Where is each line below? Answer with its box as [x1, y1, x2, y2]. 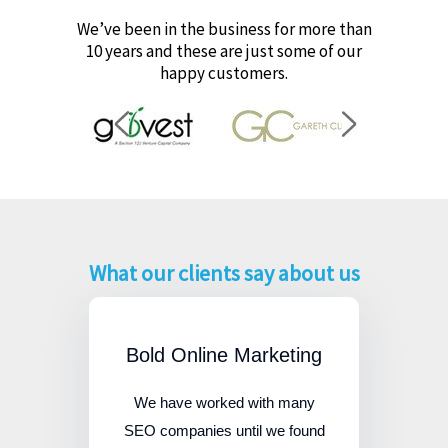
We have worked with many [133, 394, 315, 412]
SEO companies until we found [123, 422, 325, 440]
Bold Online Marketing [126, 344, 322, 367]
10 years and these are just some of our [86, 40, 362, 63]
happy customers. [160, 62, 288, 85]
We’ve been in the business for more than [76, 18, 372, 41]
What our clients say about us [88, 259, 360, 288]
